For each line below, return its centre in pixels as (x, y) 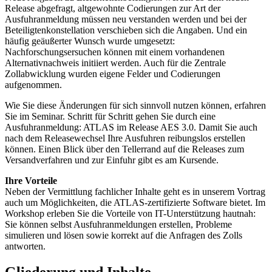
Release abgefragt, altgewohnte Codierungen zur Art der (113, 8)
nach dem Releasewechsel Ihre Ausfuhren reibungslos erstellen (125, 138)
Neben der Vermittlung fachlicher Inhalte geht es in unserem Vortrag (135, 191)
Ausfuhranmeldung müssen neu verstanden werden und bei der (126, 19)
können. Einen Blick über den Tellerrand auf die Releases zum (124, 149)
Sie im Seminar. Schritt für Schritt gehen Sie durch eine (110, 116)
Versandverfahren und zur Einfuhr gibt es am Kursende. (112, 160)
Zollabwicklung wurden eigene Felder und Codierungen (113, 73)
